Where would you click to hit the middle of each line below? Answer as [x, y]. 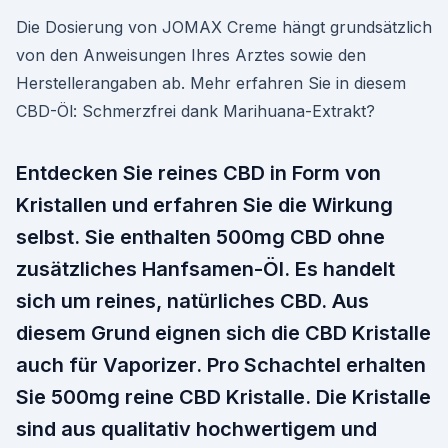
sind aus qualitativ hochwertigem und [196, 429]
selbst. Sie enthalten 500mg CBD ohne [200, 237]
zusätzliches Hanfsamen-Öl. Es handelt [205, 269]
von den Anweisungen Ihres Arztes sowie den [191, 55]
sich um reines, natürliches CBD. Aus [192, 301]
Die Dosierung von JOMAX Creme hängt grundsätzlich [224, 27]
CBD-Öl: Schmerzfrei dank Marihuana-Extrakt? [195, 111]
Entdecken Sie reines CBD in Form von [198, 173]
